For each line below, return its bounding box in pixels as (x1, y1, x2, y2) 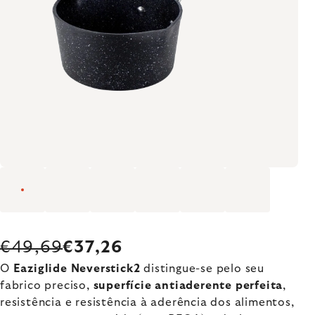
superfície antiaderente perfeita (93, 280, 283, 291)
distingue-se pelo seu (140, 263, 265, 274)
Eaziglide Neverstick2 (13, 263, 141, 274)
